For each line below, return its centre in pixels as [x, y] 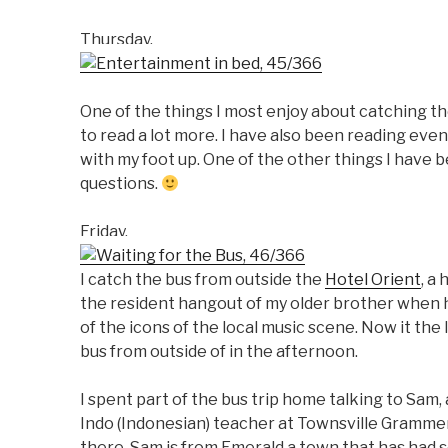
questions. [120, 183]
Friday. [104, 231]
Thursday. [116, 39]
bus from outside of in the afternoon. [219, 351]
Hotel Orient [373, 279]
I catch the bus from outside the [202, 279]
